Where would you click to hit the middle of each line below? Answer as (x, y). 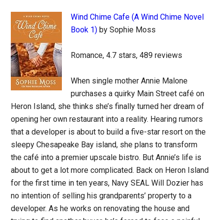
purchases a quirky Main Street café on (138, 94)
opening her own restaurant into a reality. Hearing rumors (107, 119)
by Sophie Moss (127, 30)
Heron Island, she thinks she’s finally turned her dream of (108, 106)
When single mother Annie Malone (129, 81)
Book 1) (84, 30)
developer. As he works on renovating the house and (100, 208)
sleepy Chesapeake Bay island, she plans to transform (104, 145)
